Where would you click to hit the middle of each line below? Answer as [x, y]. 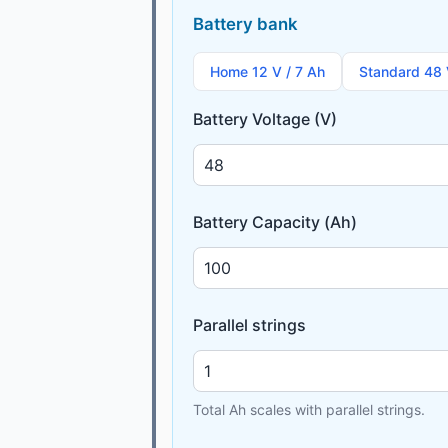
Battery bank [245, 23]
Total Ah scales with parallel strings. [309, 409]
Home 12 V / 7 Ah [267, 71]
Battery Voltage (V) [265, 118]
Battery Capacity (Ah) [275, 221]
